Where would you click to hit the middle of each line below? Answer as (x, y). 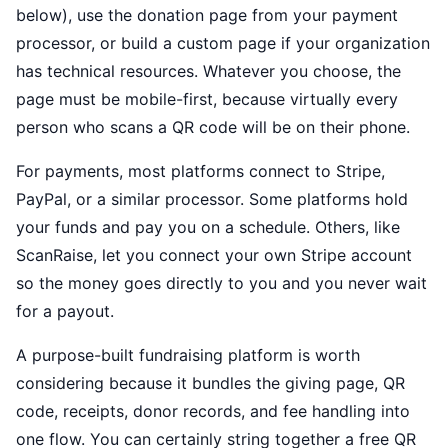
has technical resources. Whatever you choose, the (208, 71)
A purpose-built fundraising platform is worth (188, 355)
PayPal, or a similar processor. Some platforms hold (212, 199)
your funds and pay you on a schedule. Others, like (208, 227)
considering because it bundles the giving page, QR (210, 383)
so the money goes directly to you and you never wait (221, 283)
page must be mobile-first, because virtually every (207, 99)
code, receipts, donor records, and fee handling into (213, 411)
